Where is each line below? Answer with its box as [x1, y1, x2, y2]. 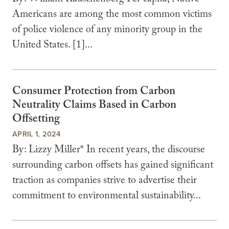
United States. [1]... [12, 37, 93, 55]
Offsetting [12, 110, 60, 130]
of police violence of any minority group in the [12, 22, 202, 40]
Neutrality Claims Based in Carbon [12, 97, 176, 116]
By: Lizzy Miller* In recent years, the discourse [12, 142, 205, 159]
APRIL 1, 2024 [12, 128, 61, 139]
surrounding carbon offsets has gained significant [12, 157, 213, 175]
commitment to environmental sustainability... [12, 188, 201, 205]
